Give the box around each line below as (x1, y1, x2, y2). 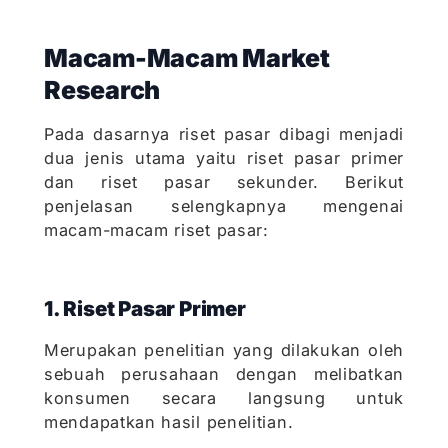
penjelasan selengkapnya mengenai (44, 196, 404, 217)
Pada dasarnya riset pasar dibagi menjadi (44, 124, 404, 145)
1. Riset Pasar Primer (44, 296, 246, 322)
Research (44, 75, 161, 106)
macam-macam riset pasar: (44, 220, 269, 241)
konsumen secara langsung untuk (44, 388, 404, 409)
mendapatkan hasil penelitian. (44, 412, 294, 433)
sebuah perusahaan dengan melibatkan (44, 364, 404, 385)
